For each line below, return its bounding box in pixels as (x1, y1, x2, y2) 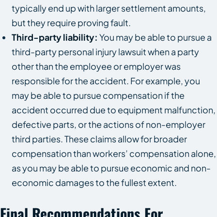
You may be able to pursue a (98, 31, 212, 43)
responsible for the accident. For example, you (12, 75, 200, 86)
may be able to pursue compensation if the (12, 89, 185, 101)
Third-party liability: (12, 31, 98, 43)
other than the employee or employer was (12, 60, 181, 72)
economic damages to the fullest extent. (12, 176, 177, 188)
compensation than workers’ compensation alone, (12, 147, 216, 159)
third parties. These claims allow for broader (12, 133, 187, 144)
